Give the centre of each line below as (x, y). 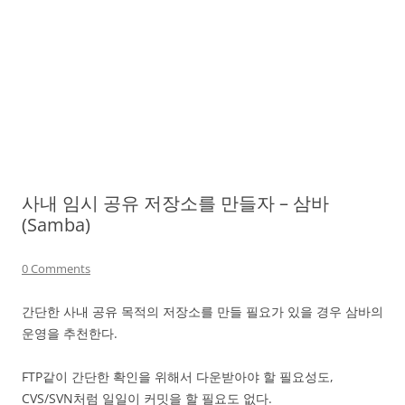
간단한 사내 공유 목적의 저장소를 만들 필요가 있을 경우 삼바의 (202, 311)
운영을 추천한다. (70, 333)
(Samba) (56, 225)
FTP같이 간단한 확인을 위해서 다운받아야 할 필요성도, (178, 377)
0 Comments (56, 268)
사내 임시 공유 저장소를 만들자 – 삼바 (175, 203)
